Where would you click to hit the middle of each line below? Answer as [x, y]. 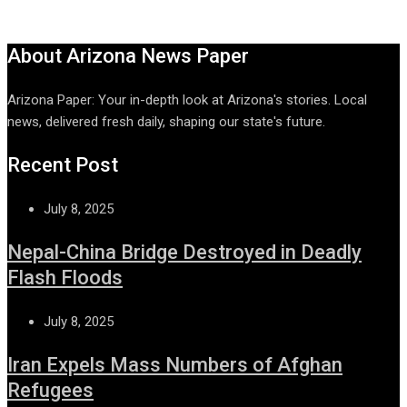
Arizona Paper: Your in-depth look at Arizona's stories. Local [187, 99]
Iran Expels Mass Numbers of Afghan [175, 364]
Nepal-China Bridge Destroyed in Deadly [184, 252]
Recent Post [63, 164]
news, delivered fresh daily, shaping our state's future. [166, 121]
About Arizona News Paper [128, 55]
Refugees [50, 390]
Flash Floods [65, 277]
